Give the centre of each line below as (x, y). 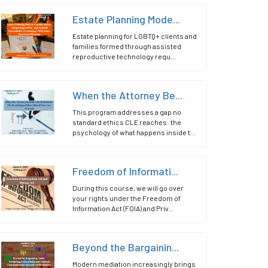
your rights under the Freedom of (127, 198)
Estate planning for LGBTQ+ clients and (135, 36)
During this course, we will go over (128, 188)
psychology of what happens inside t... (134, 132)
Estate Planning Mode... (127, 19)
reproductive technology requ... (124, 56)
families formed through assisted (127, 46)
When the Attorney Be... (128, 95)
